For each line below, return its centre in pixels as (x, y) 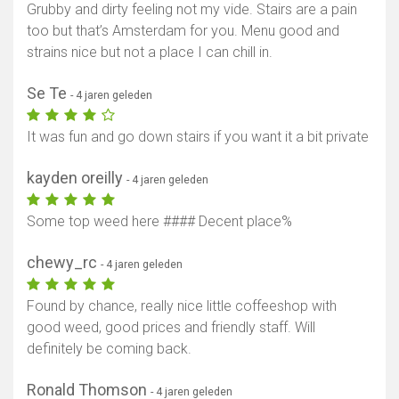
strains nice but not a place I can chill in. (150, 53)
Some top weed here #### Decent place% (159, 222)
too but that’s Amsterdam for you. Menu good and (183, 31)
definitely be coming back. (109, 349)
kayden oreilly (77, 178)
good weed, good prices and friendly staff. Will (171, 328)
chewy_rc (64, 263)
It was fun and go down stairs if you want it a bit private (198, 137)
